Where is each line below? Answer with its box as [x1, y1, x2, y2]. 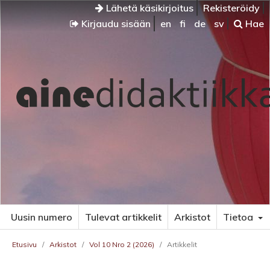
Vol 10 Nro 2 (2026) [89, 240, 154, 249]
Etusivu [12, 240, 37, 249]
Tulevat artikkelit [85, 211, 162, 223]
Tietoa [223, 211, 256, 223]
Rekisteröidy [203, 2, 260, 14]
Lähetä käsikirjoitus [104, 2, 193, 14]
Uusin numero [11, 211, 72, 223]
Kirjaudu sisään [79, 17, 151, 30]
